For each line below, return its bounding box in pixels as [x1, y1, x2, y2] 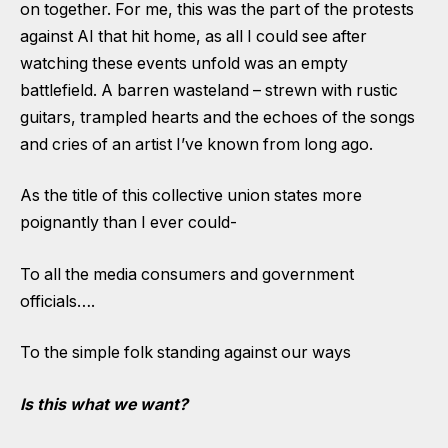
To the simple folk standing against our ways [20, 343, 351, 363]
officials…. [20, 291, 95, 311]
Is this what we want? [20, 395, 188, 415]
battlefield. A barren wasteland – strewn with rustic [20, 80, 398, 100]
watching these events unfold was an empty [20, 53, 348, 73]
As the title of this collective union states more [20, 186, 362, 206]
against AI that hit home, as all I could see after [20, 26, 367, 46]
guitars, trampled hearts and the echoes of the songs [20, 107, 415, 127]
